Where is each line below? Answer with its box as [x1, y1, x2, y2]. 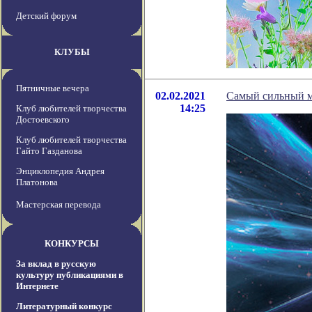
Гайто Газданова [16, 146, 82, 157]
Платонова [16, 177, 58, 188]
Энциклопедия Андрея [16, 166, 104, 177]
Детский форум [16, 10, 77, 22]
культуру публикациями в [16, 270, 123, 281]
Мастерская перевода [16, 199, 101, 210]
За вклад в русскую [16, 258, 96, 270]
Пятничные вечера [16, 83, 89, 94]
